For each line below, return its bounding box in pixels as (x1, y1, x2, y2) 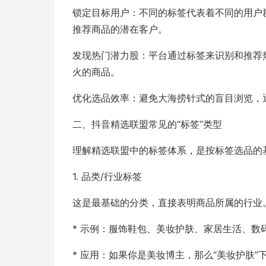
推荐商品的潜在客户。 (72, 23, 167, 35)
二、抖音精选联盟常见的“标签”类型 (72, 118, 222, 130)
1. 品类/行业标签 (72, 170, 142, 182)
